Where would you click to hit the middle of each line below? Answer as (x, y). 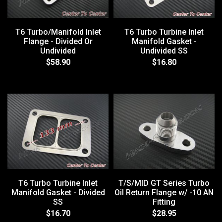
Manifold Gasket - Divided (58, 193)
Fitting (164, 202)
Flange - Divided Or (58, 41)
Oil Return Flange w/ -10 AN (164, 193)
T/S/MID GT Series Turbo (164, 183)
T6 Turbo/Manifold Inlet (58, 32)
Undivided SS (164, 51)
